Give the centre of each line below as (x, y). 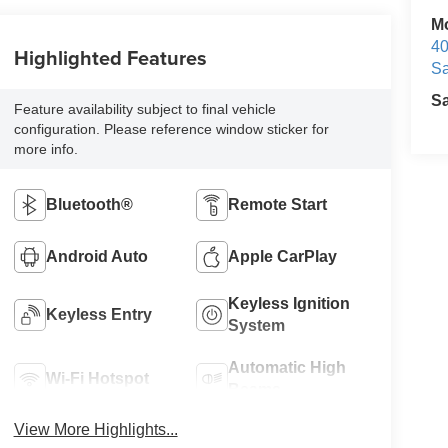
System (257, 325)
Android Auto (96, 256)
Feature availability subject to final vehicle (144, 109)
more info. (45, 149)
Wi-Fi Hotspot (97, 378)
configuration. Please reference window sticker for (171, 129)
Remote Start (278, 204)
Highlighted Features (110, 58)
